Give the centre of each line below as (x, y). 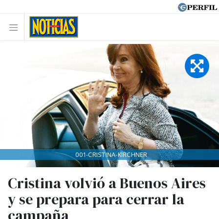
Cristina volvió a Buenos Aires (107, 183)
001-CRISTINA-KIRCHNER (111, 154)
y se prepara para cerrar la (96, 199)
